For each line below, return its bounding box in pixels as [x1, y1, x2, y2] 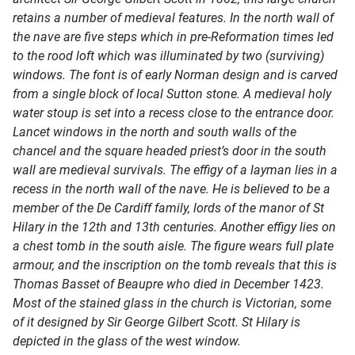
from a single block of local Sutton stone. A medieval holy [13, 86, 331, 102]
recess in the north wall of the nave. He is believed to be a [13, 181, 330, 197]
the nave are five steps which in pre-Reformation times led [13, 29, 334, 45]
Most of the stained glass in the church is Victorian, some [13, 296, 331, 311]
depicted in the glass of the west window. [13, 334, 241, 349]
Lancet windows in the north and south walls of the [13, 124, 296, 140]
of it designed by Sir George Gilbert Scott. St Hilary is [13, 315, 300, 330]
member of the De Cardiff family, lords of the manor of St [13, 200, 324, 216]
